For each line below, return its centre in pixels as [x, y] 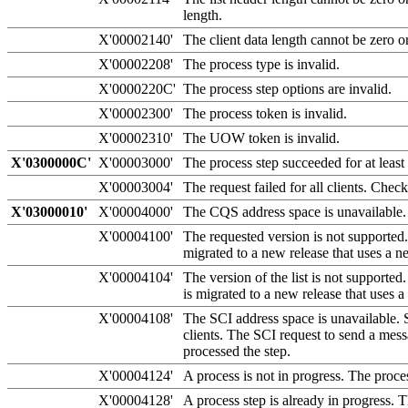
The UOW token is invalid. [261, 138]
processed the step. [237, 351]
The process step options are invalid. [287, 88]
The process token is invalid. [265, 113]
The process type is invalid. [261, 64]
